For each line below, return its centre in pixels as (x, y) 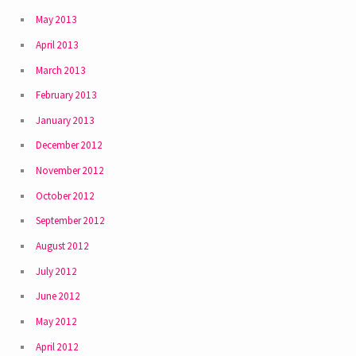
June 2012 (58, 296)
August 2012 (62, 246)
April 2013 (57, 44)
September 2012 (70, 221)
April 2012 (57, 346)
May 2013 (56, 20)
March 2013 (60, 70)
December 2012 (69, 145)
